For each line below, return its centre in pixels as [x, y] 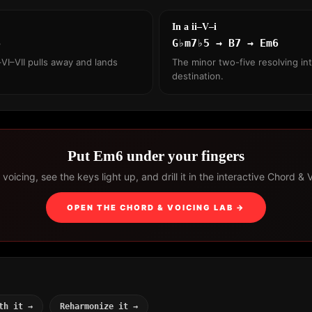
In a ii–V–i [194, 26]
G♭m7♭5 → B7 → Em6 [225, 43]
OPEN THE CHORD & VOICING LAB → [156, 207]
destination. [198, 76]
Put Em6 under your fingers [156, 156]
